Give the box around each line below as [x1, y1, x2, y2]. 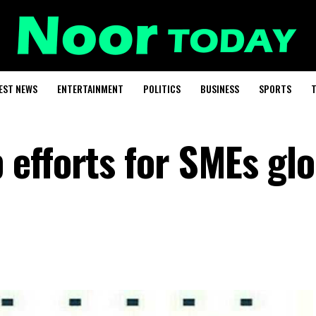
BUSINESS [200, 81, 239, 96]
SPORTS [258, 81, 291, 96]
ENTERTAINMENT [56, 81, 123, 96]
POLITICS [142, 81, 181, 96]
